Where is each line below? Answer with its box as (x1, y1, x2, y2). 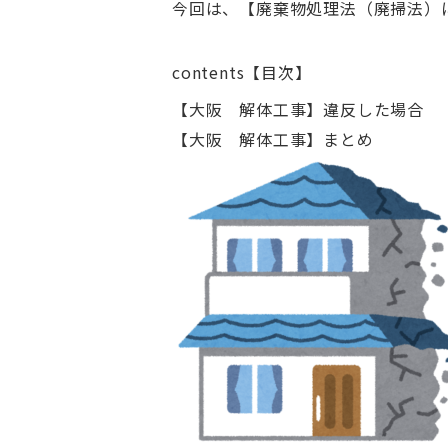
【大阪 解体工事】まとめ (172, 127, 374, 152)
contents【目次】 (172, 60, 312, 85)
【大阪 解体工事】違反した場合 (172, 97, 425, 122)
